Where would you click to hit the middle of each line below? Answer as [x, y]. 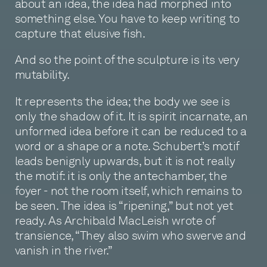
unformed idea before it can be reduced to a [131, 131]
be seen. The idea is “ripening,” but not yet [124, 205]
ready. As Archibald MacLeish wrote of [115, 220]
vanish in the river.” [63, 250]
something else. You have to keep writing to [127, 18]
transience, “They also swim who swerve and [130, 235]
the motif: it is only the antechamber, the [121, 176]
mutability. [42, 75]
